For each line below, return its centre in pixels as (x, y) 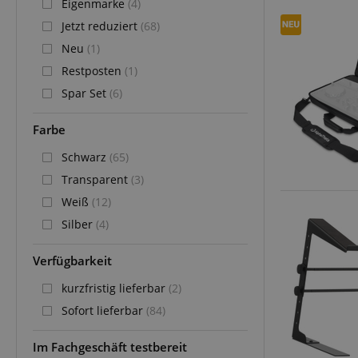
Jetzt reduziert (101, 26)
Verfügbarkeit (72, 261)
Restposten (93, 70)
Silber (79, 224)
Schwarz (86, 157)
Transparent (96, 179)
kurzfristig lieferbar (115, 288)
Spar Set (86, 93)
